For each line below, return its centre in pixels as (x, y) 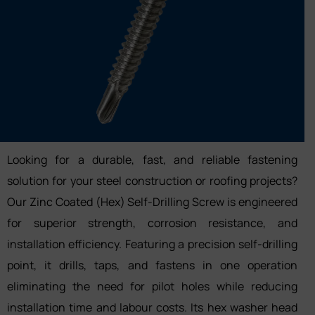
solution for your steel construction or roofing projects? (152, 180)
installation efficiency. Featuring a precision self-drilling (152, 244)
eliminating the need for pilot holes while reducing (152, 286)
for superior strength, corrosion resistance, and (152, 223)
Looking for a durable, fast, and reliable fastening (152, 159)
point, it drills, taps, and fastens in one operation (152, 265)
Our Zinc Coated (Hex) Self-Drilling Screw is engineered (152, 201)
